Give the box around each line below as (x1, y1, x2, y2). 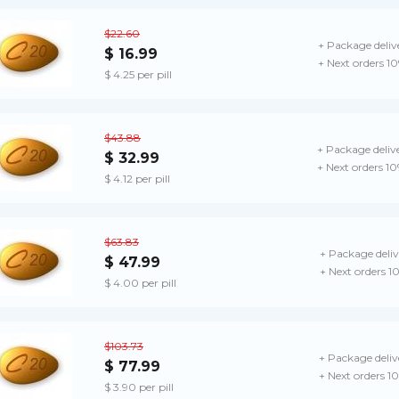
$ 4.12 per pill (104, 171, 170, 185)
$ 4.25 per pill (104, 67, 172, 81)
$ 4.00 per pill (104, 275, 176, 289)
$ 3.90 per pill (104, 379, 174, 394)
